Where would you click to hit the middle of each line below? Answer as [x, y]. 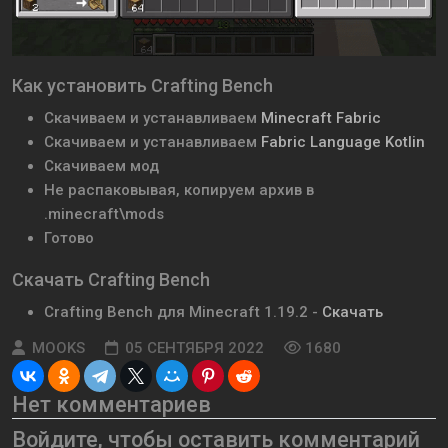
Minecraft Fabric [321, 118]
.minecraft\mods [104, 214]
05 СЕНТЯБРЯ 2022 [194, 348]
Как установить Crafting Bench [142, 86]
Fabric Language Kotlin [343, 142]
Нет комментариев [111, 405]
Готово [69, 238]
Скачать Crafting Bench [111, 280]
